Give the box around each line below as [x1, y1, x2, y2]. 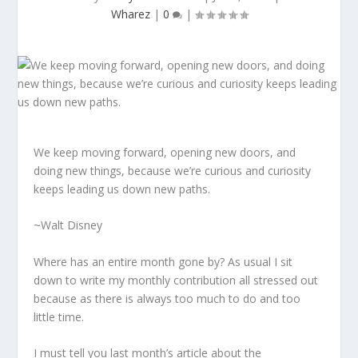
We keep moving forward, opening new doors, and [34, 145, 296, 160]
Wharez [110, 6, 150, 22]
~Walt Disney [34, 217, 103, 233]
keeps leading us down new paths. [34, 181, 211, 197]
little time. [34, 308, 85, 324]
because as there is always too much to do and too [34, 290, 301, 306]
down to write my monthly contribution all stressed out [34, 272, 319, 288]
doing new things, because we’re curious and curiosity [34, 163, 312, 178]
